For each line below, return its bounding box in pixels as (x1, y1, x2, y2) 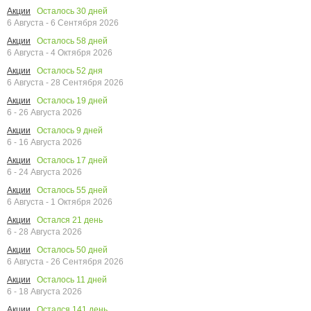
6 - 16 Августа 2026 (7, 137, 82, 148)
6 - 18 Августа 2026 (7, 287, 82, 297)
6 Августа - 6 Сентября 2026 (7, 18, 119, 28)
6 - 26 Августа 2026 (7, 108, 82, 118)
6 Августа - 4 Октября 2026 (7, 48, 112, 58)
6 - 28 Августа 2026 (7, 227, 82, 237)
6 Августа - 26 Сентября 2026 (7, 257, 124, 267)
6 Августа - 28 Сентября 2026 (7, 78, 124, 88)
